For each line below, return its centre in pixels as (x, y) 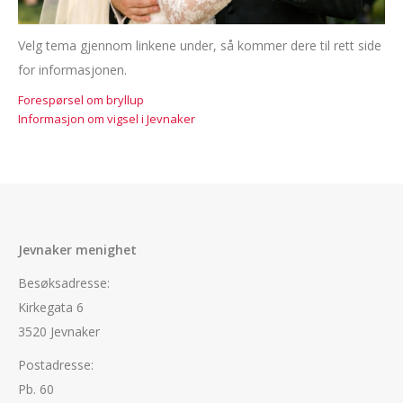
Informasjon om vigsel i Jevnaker (107, 119)
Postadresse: (56, 365)
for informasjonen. (72, 70)
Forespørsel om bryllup (81, 100)
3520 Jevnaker (59, 331)
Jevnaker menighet (77, 250)
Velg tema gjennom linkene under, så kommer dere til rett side (200, 46)
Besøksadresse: (64, 283)
